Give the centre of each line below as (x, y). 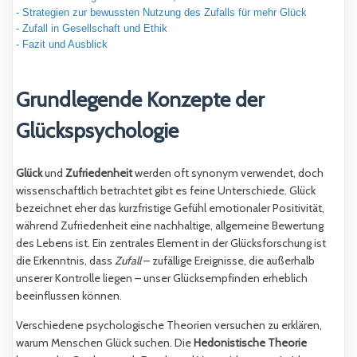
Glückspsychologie (97, 131)
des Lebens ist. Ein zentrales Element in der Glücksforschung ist (171, 243)
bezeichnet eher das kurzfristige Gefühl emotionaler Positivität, (170, 208)
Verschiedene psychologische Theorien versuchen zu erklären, (169, 325)
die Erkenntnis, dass (65, 260)
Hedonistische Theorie (250, 342)
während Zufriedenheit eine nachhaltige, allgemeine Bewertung (170, 225)
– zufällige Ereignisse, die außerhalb (228, 260)
